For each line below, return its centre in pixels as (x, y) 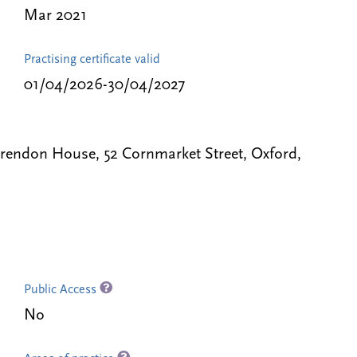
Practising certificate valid (92, 60)
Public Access (61, 290)
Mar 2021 (55, 16)
